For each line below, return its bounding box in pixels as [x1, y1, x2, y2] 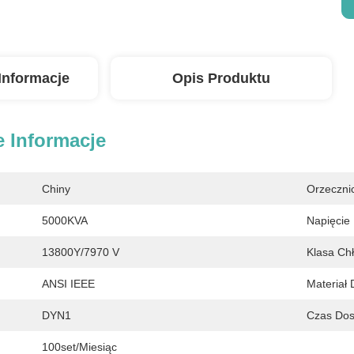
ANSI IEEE [42, 277, 95, 290]
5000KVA [42, 214, 88, 227]
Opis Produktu [172, 70, 270, 86]
